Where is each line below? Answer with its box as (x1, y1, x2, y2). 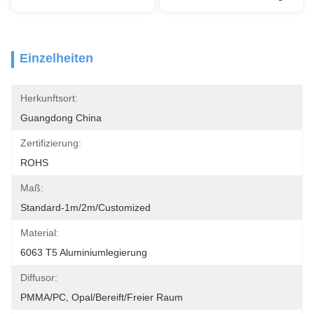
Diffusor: (20, 272, 57, 283)
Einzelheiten (20, 51, 93, 65)
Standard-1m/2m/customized (20, 202, 151, 213)
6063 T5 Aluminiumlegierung (20, 247, 147, 258)
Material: (20, 227, 59, 238)
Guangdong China (20, 112, 102, 123)
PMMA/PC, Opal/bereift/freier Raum (20, 292, 183, 303)
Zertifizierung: (20, 137, 81, 149)
